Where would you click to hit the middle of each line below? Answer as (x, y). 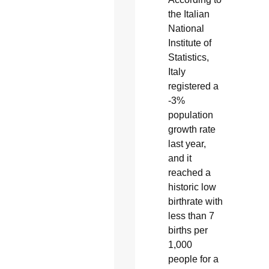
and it (180, 158)
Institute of (189, 43)
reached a (189, 172)
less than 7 (191, 216)
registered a (193, 86)
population (190, 115)
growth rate (192, 129)
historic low (192, 187)
